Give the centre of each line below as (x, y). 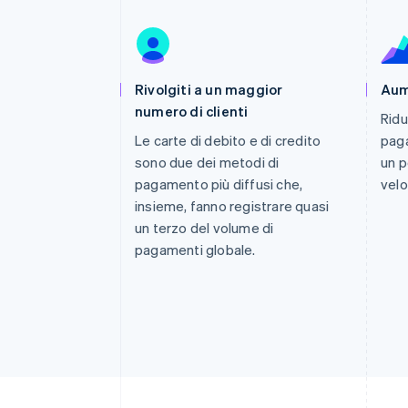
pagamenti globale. (195, 250)
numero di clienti (192, 111)
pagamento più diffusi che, (219, 184)
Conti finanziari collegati (137, 66)
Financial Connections (136, 50)
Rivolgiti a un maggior (209, 89)
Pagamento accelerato (133, 33)
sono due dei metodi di (207, 162)
